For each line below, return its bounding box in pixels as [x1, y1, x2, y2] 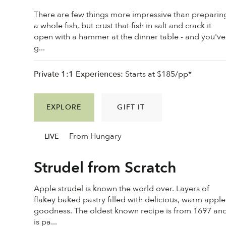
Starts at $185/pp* [123, 69, 192, 80]
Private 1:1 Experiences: [34, 69, 124, 80]
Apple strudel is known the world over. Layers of [34, 183, 210, 195]
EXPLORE [46, 102, 81, 112]
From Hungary [69, 131, 122, 142]
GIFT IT [117, 102, 145, 112]
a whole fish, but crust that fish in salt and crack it [34, 20, 212, 31]
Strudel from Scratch [34, 157, 177, 178]
